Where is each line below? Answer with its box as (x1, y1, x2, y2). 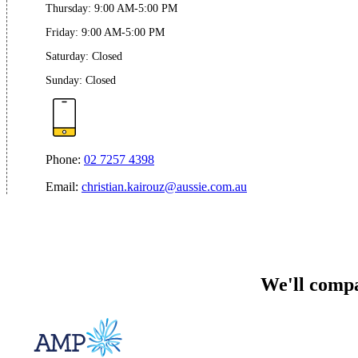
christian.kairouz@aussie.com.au (82, 179, 247, 193)
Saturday (46, 50, 86, 62)
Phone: (46, 152, 81, 166)
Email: (46, 179, 78, 193)
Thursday (46, 2, 88, 14)
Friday (46, 26, 75, 38)
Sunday (46, 74, 79, 86)
